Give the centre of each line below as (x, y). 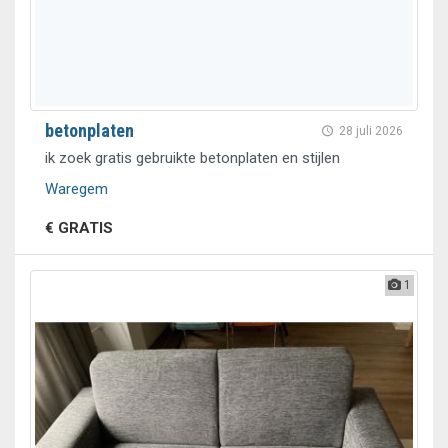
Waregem (76, 189)
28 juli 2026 (371, 131)
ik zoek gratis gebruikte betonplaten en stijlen (192, 158)
